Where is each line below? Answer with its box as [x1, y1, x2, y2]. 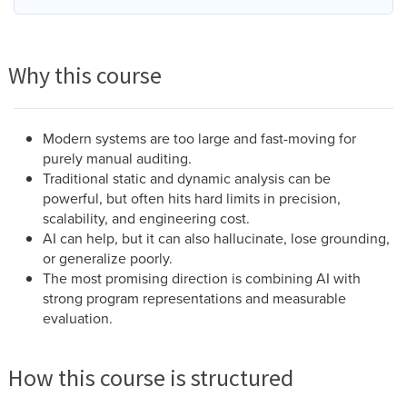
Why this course [8, 60, 162, 91]
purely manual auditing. [43, 147, 192, 168]
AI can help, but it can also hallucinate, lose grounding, [43, 227, 390, 248]
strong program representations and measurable [43, 287, 346, 308]
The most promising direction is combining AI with [43, 267, 361, 288]
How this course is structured [8, 362, 293, 392]
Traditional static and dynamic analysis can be [43, 167, 331, 188]
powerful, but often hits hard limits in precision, [43, 187, 341, 208]
